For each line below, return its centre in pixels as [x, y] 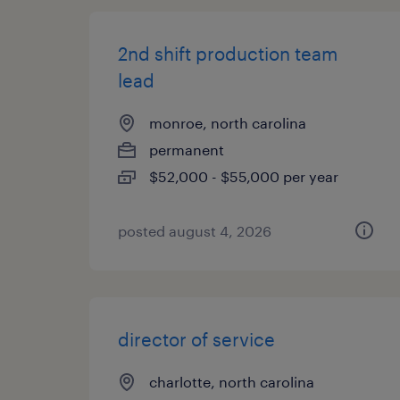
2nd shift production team [228, 54]
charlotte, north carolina [232, 382]
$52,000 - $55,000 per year [244, 176]
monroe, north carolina [228, 123]
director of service [196, 339]
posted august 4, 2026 [195, 231]
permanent [187, 150]
